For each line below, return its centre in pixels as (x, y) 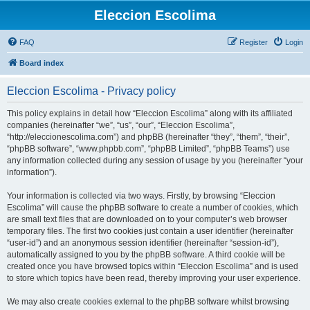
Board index (42, 63)
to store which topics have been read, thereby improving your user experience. (154, 278)
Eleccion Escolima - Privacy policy (91, 91)
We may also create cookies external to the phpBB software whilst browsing (148, 302)
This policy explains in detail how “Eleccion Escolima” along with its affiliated (150, 113)
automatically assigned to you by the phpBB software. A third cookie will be (146, 255)
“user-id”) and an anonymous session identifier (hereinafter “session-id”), (143, 243)
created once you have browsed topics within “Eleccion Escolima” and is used (153, 266)
